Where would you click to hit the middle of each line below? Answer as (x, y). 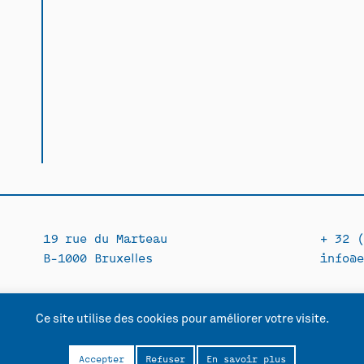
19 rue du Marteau (105, 238)
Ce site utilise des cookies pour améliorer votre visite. (182, 319)
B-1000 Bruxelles (97, 258)
